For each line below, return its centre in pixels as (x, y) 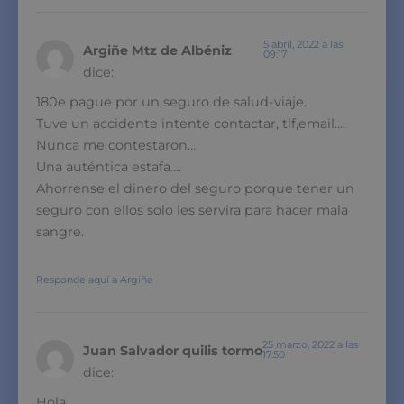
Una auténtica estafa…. (109, 166)
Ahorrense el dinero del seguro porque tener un (195, 188)
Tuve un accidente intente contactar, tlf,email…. (191, 123)
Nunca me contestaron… (116, 145)
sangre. (60, 231)
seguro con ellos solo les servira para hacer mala (192, 210)
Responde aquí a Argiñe (95, 279)
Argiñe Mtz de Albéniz (157, 50)
